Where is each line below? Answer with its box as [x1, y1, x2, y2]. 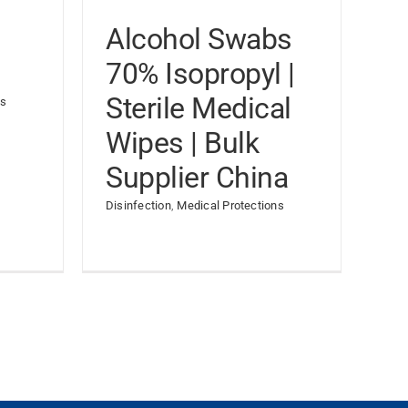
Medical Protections [177, 199, 284, 212]
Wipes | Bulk [106, 126, 260, 160]
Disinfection [106, 199, 171, 212]
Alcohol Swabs [106, 22, 292, 56]
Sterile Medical [106, 91, 291, 126]
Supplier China [106, 160, 289, 195]
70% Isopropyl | [106, 56, 295, 91]
